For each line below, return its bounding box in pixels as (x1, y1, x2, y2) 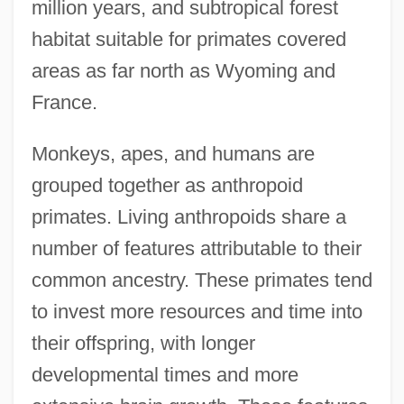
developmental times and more (31, 363, 298, 386)
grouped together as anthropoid (31, 173, 303, 197)
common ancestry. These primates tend (31, 268, 372, 291)
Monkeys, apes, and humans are (31, 142, 315, 165)
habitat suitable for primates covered (31, 27, 346, 50)
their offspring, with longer (31, 331, 255, 354)
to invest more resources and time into (31, 299, 363, 323)
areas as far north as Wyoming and (31, 59, 335, 82)
